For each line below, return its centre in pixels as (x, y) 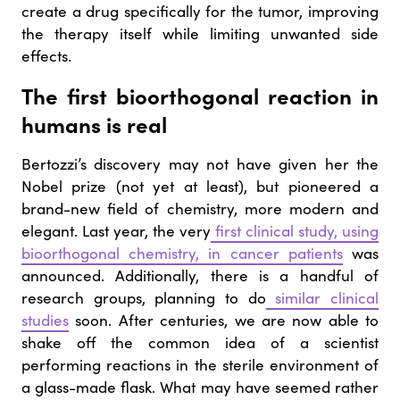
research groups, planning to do (144, 297)
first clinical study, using (295, 230)
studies (45, 320)
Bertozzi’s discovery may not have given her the (200, 163)
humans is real (94, 123)
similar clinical (322, 297)
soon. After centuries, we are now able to (224, 320)
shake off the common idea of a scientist (200, 342)
